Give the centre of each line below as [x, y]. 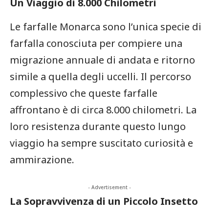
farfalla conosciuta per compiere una [96, 43]
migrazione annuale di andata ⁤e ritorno [102, 60]
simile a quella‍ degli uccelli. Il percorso [100, 76]
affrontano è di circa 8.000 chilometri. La [103, 109]
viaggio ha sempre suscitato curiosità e [101, 143]
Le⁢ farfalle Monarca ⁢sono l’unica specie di [106, 26]
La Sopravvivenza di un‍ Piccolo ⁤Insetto [104, 201]
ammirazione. [42, 159]
